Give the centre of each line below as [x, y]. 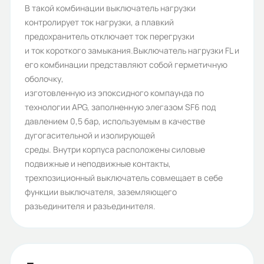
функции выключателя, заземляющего [101, 192]
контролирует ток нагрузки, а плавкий [99, 22]
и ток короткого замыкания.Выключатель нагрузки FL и [132, 50]
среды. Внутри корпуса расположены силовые [115, 149]
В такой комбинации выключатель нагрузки [110, 8]
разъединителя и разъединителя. [90, 206]
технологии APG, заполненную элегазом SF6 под [120, 107]
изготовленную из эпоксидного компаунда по [114, 93]
